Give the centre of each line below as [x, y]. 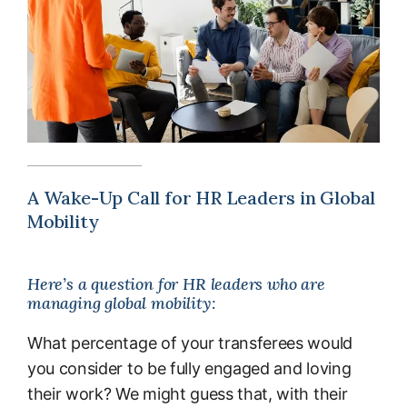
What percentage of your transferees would [190, 343]
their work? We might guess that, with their [188, 394]
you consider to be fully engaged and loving [189, 369]
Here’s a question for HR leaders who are [176, 284]
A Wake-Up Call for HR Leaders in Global [202, 198]
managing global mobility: [122, 303]
